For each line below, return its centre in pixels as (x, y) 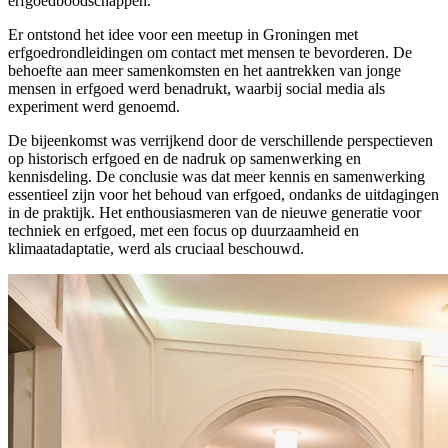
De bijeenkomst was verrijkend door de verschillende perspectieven (220, 140)
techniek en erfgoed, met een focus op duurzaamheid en (183, 230)
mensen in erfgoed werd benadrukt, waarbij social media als (196, 88)
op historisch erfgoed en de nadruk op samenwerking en (184, 158)
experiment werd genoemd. (94, 106)
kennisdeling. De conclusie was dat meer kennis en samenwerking (216, 176)
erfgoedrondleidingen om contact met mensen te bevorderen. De (210, 52)
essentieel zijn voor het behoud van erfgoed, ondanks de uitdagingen (223, 194)
